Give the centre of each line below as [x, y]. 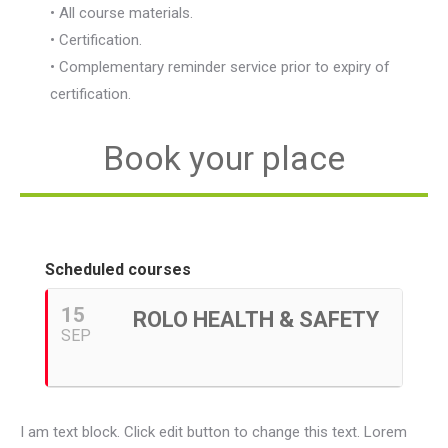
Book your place [224, 157]
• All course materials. [121, 12]
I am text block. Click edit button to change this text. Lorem [213, 431]
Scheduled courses [118, 269]
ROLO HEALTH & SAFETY [256, 319]
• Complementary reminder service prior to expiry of [220, 66]
